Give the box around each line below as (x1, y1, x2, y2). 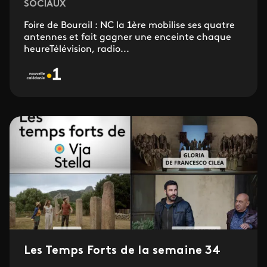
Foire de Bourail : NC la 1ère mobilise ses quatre (24, 20, 235, 30)
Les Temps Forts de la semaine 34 (24, 244, 221, 257)
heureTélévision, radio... (24, 44, 129, 54)
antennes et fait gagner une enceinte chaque (24, 32, 231, 42)
